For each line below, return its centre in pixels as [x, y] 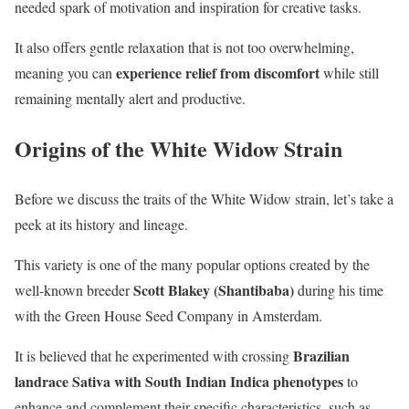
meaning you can [65, 72]
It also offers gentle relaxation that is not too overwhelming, [184, 47]
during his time [339, 289]
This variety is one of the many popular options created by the [192, 264]
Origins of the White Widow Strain [178, 148]
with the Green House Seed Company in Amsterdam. [168, 315]
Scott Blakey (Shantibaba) [214, 289]
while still [349, 72]
